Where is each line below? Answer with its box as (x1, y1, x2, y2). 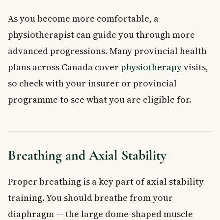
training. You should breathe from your (8, 191, 173, 204)
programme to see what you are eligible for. (8, 93, 192, 106)
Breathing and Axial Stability (8, 146, 166, 164)
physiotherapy (121, 60, 182, 73)
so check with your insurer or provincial (8, 77, 177, 89)
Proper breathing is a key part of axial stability (8, 175, 204, 188)
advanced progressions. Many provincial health (8, 44, 207, 57)
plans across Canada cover (8, 60, 121, 73)
